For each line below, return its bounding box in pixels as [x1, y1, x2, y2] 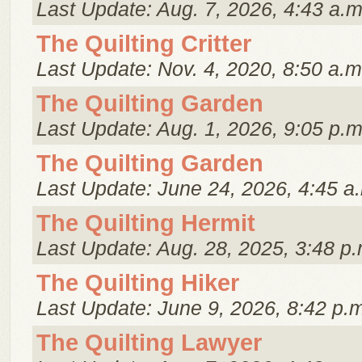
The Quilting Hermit [36, 210, 255, 236]
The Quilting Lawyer [36, 330, 262, 356]
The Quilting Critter [36, 31, 251, 57]
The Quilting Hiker [36, 270, 239, 296]
